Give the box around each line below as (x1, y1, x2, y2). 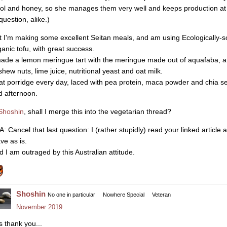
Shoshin (16, 189, 46, 198)
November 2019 (16, 203, 62, 211)
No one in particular (48, 191, 95, 198)
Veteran (152, 191, 171, 198)
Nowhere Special (103, 191, 144, 198)
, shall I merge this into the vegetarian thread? (24, 107, 171, 116)
